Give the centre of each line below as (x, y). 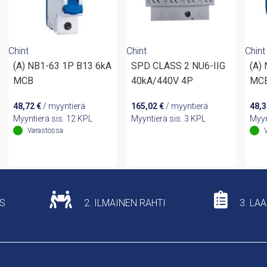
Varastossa (45, 130)
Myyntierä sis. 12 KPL (52, 118)
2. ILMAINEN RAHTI (124, 203)
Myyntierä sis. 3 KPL (169, 118)
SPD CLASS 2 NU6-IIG (178, 66)
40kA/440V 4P (162, 80)
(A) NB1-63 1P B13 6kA (62, 66)
